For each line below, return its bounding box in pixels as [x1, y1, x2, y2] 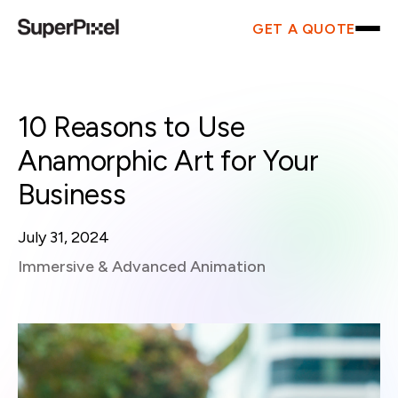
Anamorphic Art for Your [18, 144, 319, 178]
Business [18, 178, 126, 211]
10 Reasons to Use [18, 110, 245, 144]
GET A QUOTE [251, 20, 355, 37]
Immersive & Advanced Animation [18, 257, 266, 276]
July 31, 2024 [18, 227, 109, 247]
